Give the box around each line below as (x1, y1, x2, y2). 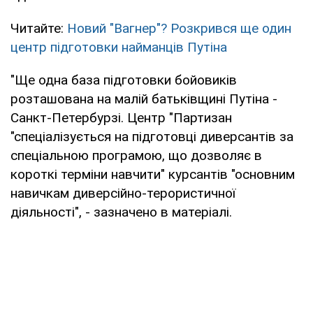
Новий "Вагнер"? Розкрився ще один (67, 20, 291, 36)
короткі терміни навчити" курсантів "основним (10, 166, 295, 182)
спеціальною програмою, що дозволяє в (10, 147, 262, 163)
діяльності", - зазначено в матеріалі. (10, 203, 232, 220)
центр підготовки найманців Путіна (10, 38, 227, 55)
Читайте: (10, 20, 67, 36)
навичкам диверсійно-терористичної (10, 184, 235, 201)
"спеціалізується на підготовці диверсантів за (10, 128, 293, 145)
